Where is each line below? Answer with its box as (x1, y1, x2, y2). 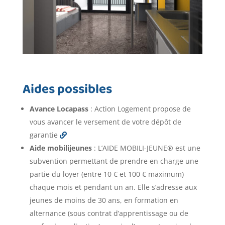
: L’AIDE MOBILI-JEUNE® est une (91, 143, 200, 153)
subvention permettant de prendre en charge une (29, 156, 198, 166)
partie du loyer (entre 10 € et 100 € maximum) (29, 169, 184, 179)
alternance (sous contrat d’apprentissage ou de (29, 208, 188, 218)
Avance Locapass (29, 104, 88, 114)
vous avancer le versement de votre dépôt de (29, 117, 181, 127)
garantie (29, 130, 60, 140)
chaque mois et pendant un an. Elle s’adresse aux (29, 182, 197, 192)
